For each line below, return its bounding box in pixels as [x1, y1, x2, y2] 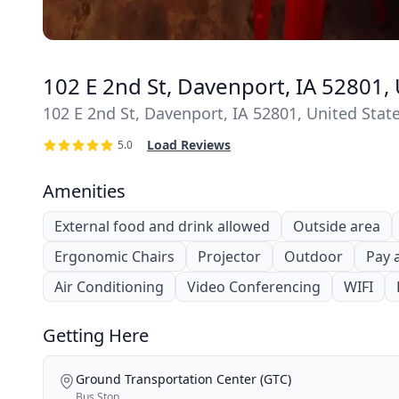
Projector [198, 246, 261, 266]
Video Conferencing [187, 276, 321, 297]
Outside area [293, 216, 380, 236]
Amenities [43, 178, 126, 203]
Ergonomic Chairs [54, 246, 175, 266]
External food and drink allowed [54, 216, 270, 236]
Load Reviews [147, 135, 231, 153]
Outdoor [284, 246, 343, 266]
